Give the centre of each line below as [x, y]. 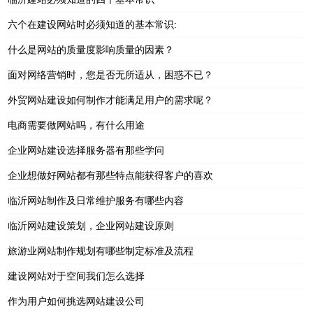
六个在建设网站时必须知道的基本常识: [93, 24]
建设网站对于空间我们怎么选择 [77, 276]
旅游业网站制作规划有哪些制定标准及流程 [101, 250]
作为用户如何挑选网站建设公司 [77, 301]
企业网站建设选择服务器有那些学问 [86, 150]
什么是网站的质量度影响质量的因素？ [91, 49]
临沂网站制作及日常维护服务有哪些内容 [96, 200]
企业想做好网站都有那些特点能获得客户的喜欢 [111, 175]
